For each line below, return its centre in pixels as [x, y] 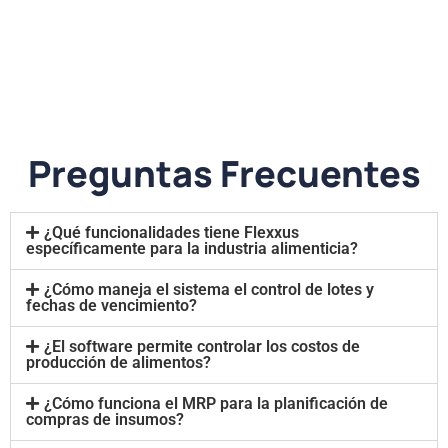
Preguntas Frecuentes [224, 173]
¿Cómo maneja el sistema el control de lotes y [209, 289]
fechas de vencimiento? [111, 305]
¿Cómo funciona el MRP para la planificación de [216, 403]
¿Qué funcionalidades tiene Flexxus [171, 232]
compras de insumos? [105, 419]
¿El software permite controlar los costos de [202, 346]
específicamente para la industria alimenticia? [192, 248]
